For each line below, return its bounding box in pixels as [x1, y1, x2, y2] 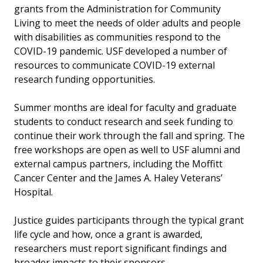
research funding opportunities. [14, 72, 157, 86]
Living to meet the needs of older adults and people [14, 16, 241, 29]
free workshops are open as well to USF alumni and [14, 143, 240, 156]
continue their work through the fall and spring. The [14, 129, 245, 142]
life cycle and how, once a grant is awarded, [14, 227, 203, 241]
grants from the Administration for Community [14, 2, 221, 15]
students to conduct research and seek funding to [14, 114, 233, 128]
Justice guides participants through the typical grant [14, 213, 244, 227]
